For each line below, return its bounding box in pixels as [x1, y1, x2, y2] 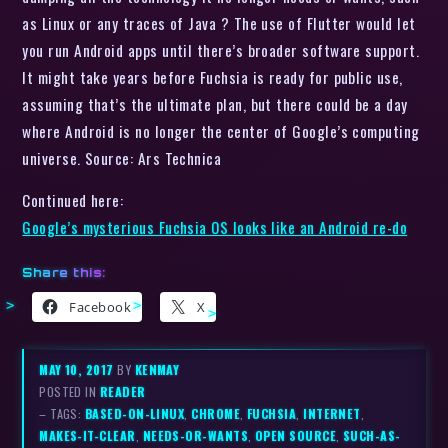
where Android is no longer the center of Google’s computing [22, 119, 420, 142]
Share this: [22, 264, 106, 280]
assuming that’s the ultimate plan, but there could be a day [22, 92, 408, 115]
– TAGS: [39, 404, 85, 423]
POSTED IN [39, 382, 100, 401]
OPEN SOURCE [254, 426, 337, 445]
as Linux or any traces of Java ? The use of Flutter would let [22, 11, 416, 34]
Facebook [69, 297, 132, 316]
